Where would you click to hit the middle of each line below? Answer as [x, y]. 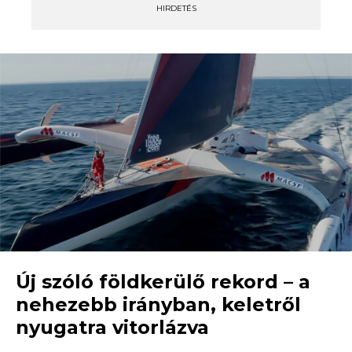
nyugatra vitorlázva [112, 327]
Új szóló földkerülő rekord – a [163, 281]
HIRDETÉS [176, 8]
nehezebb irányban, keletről [158, 304]
